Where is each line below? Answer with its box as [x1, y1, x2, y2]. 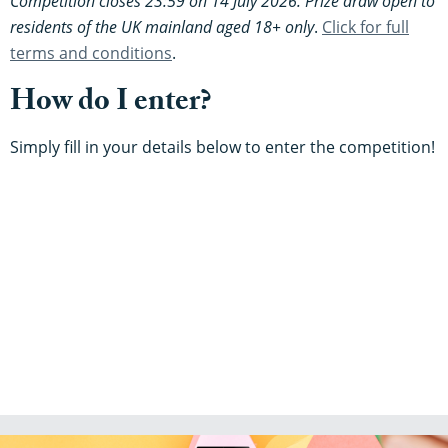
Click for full [322, 15, 409, 38]
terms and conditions [10, 41, 172, 64]
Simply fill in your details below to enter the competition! [10, 135, 435, 158]
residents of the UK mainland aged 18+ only [10, 15, 314, 38]
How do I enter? [10, 78, 211, 130]
